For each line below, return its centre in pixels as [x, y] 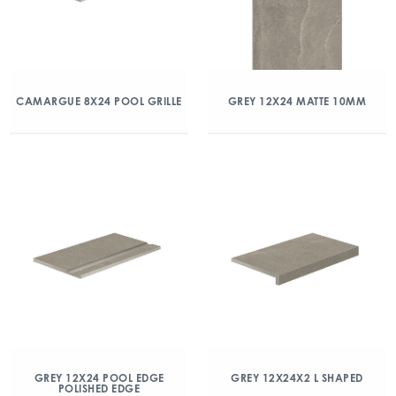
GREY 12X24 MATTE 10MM [297, 101]
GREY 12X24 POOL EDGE [99, 378]
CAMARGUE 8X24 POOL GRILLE [99, 101]
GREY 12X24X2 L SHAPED [297, 378]
